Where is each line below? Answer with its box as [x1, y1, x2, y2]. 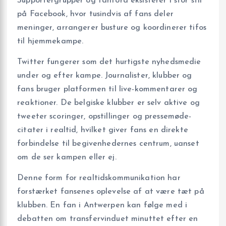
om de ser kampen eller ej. [17, 153, 117, 161]
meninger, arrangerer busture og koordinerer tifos [17, 23, 206, 32]
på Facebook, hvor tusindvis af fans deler [17, 10, 174, 18]
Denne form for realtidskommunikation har [17, 174, 181, 183]
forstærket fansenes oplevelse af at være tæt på [17, 188, 204, 196]
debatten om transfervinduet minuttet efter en [17, 215, 198, 223]
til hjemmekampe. [17, 37, 84, 45]
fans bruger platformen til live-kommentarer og [17, 85, 198, 93]
